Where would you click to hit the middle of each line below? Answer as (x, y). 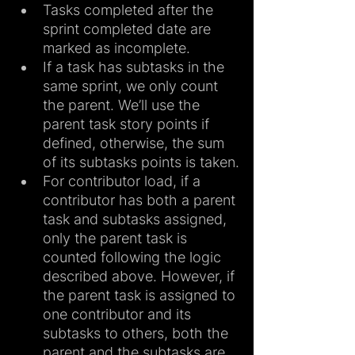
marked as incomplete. (116, 48)
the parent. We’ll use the (123, 105)
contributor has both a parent (141, 200)
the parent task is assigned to (141, 296)
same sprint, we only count (132, 86)
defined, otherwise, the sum (136, 143)
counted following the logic (134, 258)
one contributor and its (119, 315)
